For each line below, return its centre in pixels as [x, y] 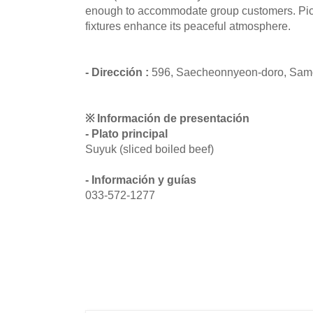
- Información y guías [141, 179]
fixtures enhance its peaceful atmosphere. [188, 26]
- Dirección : [118, 72]
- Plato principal [126, 133]
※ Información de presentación [167, 118]
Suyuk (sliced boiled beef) [150, 148]
